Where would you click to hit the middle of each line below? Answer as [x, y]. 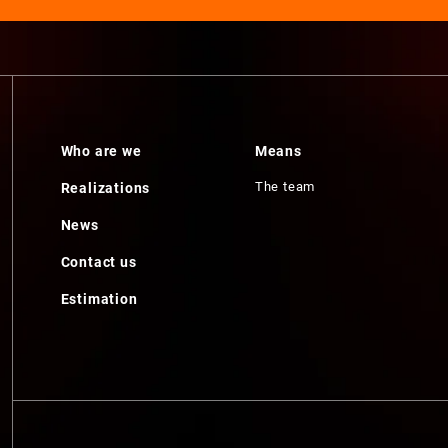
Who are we [101, 151]
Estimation [99, 299]
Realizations [105, 188]
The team [285, 186]
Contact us [98, 262]
